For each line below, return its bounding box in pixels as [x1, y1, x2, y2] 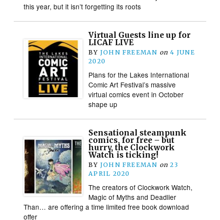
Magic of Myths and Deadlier [88, 192, 177, 202]
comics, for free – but [88, 135, 175, 145]
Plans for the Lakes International [88, 69, 190, 80]
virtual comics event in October [88, 89, 184, 99]
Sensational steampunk [88, 128, 187, 137]
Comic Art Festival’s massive [88, 79, 176, 89]
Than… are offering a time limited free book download [24, 201, 190, 212]
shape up [88, 99, 118, 109]
